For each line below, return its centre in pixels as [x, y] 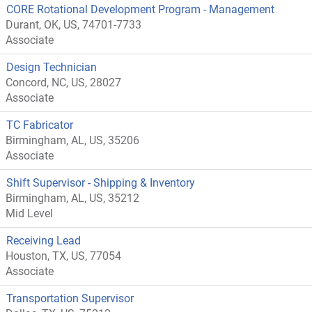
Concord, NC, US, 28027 [63, 83]
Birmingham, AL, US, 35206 [72, 140]
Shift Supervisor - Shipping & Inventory [101, 183]
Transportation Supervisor [70, 298]
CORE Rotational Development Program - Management [140, 9]
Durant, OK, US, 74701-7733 [73, 25]
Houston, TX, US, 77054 [63, 256]
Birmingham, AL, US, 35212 [72, 198]
